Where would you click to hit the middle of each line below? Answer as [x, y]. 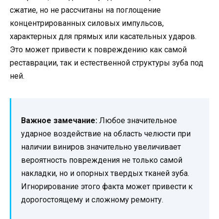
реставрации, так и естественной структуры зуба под [107, 63]
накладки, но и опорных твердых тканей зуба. [105, 174]
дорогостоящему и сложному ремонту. [92, 200]
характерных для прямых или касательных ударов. [103, 37]
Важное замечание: [59, 121]
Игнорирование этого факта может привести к [107, 187]
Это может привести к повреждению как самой [98, 50]
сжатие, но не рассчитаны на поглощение [85, 10]
